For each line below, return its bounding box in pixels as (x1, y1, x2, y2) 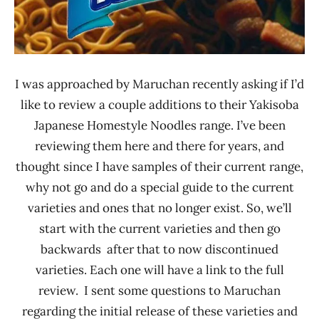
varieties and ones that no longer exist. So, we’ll (27, 199, 292, 216)
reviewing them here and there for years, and (35, 137, 284, 154)
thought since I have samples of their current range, (16, 158, 303, 174)
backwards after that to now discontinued (41, 241, 278, 257)
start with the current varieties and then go (38, 220, 281, 236)
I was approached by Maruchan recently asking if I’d (15, 75, 304, 92)
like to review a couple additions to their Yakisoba (20, 96, 299, 113)
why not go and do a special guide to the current (25, 179, 294, 195)
